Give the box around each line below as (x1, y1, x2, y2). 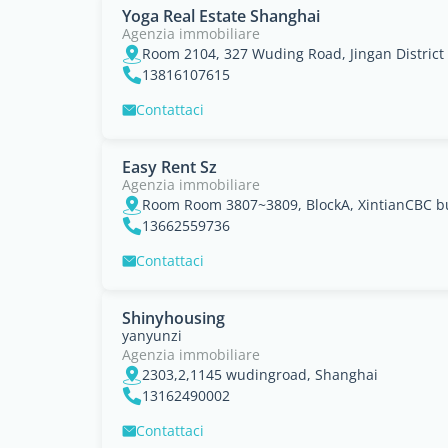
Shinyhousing (122, 307, 225, 329)
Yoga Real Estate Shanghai (122, 5, 320, 27)
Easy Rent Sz (122, 156, 217, 178)
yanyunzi (122, 326, 182, 345)
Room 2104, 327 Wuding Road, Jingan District (142, 44, 444, 63)
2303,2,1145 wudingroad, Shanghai (142, 365, 378, 384)
